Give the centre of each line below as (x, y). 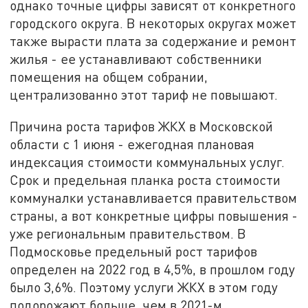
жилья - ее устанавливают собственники (136, 59)
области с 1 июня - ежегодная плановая (132, 144)
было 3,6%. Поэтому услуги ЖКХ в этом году (144, 287)
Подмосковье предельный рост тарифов (134, 252)
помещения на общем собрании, (109, 77)
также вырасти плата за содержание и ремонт (153, 41)
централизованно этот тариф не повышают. (144, 95)
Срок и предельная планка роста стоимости (145, 180)
